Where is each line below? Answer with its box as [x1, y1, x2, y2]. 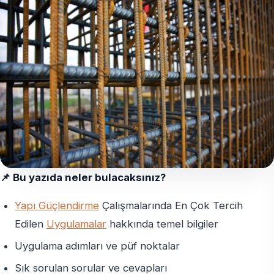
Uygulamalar [46, 218, 106, 231]
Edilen [15, 218, 46, 231]
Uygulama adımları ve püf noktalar [15, 239, 180, 252]
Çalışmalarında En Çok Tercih [99, 199, 243, 212]
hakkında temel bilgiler [106, 218, 218, 231]
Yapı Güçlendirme [15, 199, 99, 212]
